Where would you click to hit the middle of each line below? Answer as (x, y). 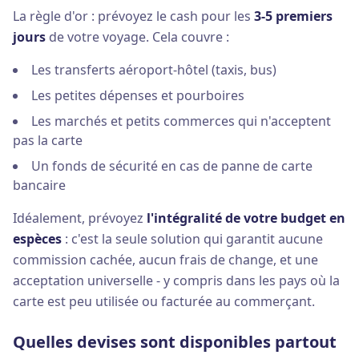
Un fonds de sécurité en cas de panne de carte (172, 166)
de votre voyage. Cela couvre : (137, 37)
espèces (37, 239)
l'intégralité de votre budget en (246, 218)
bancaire (39, 185)
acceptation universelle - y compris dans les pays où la (176, 280)
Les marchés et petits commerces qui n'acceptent (181, 121)
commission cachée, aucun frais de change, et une (165, 260)
